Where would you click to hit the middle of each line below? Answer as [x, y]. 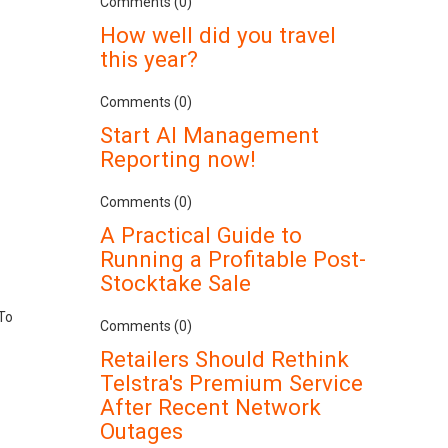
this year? [149, 59]
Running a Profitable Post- [233, 259]
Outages [142, 431]
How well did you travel [218, 35]
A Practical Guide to [201, 235]
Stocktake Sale [176, 283]
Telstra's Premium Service [232, 383]
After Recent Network [211, 407]
